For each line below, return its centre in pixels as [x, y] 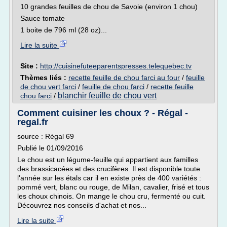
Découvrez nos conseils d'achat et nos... [82, 205]
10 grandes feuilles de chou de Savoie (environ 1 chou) [109, 7]
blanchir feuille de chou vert [107, 96]
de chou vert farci [48, 87]
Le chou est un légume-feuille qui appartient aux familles [108, 160]
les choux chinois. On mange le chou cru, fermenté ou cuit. [112, 196]
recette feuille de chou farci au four [124, 78]
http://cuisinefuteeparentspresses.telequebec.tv [116, 66]
